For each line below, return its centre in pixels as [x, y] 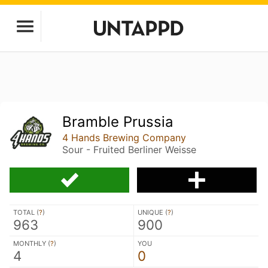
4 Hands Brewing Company [124, 138]
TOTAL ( [26, 212]
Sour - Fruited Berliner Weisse [130, 150]
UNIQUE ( [153, 212]
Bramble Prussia [118, 122]
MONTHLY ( [32, 243]
